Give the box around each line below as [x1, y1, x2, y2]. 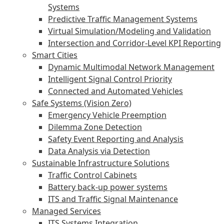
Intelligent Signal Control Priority [48, 73, 172, 84]
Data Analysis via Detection [48, 145, 150, 156]
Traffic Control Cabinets [48, 169, 137, 180]
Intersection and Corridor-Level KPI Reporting [48, 37, 221, 48]
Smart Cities [32, 49, 77, 60]
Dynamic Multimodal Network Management [48, 61, 214, 72]
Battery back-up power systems [48, 181, 167, 192]
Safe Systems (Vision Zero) [32, 97, 131, 108]
